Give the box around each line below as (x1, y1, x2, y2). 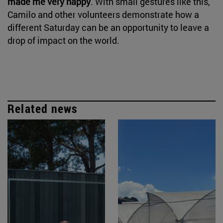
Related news (7, 100, 78, 116)
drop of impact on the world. (7, 34, 119, 46)
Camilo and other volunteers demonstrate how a (7, 8, 199, 20)
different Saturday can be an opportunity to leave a (7, 21, 209, 33)
